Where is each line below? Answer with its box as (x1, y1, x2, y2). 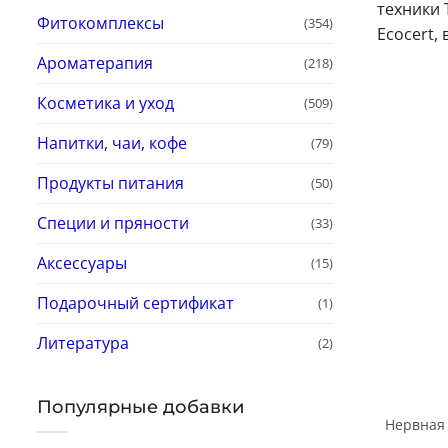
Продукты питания (37, 171, 184, 194)
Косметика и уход (37, 91, 174, 114)
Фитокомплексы (37, 11, 164, 34)
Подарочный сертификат (37, 291, 234, 314)
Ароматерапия (37, 51, 153, 74)
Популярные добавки (37, 395, 244, 418)
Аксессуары (37, 251, 127, 274)
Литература (37, 331, 129, 354)
